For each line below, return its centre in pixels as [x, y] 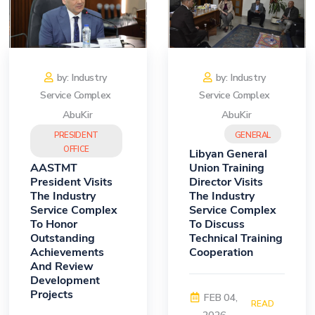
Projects [52, 295]
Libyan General [228, 154]
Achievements [67, 253]
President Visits [71, 182]
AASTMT [54, 168]
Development [65, 281]
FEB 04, [220, 298]
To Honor [54, 225]
